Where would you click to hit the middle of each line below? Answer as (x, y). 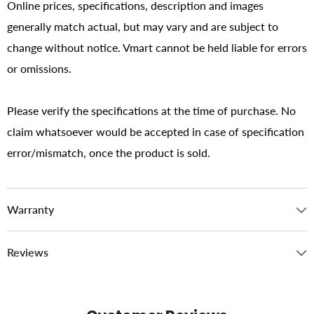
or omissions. (39, 68)
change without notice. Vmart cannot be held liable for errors (157, 47)
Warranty (30, 209)
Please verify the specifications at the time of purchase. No (151, 110)
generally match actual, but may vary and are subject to (143, 26)
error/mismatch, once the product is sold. (109, 152)
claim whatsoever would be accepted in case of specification (156, 131)
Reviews (28, 252)
